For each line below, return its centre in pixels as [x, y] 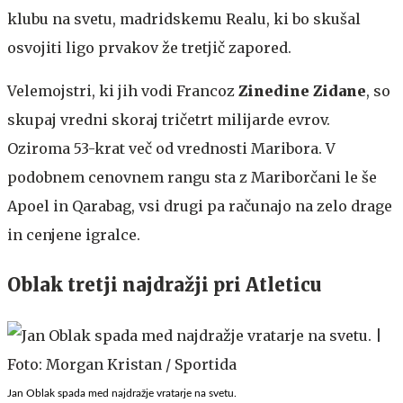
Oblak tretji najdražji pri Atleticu [164, 284]
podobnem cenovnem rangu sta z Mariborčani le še [192, 177]
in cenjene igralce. [74, 234]
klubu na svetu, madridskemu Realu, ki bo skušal [184, 18]
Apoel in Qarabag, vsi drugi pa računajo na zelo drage [200, 206]
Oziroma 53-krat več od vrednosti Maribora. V [171, 148]
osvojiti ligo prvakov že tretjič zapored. [149, 47]
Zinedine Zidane [302, 90]
